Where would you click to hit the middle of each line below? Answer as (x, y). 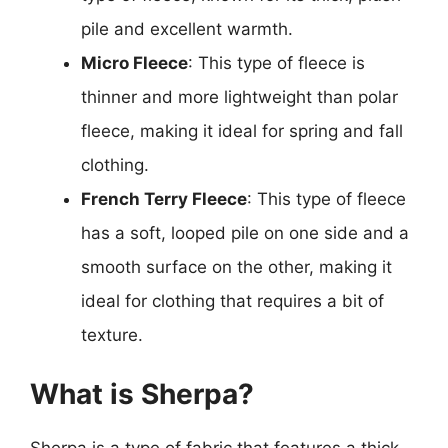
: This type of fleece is (276, 63)
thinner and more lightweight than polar (239, 97)
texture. (112, 335)
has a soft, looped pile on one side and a (245, 233)
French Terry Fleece (164, 199)
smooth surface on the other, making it (236, 267)
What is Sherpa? (142, 393)
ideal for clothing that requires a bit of (232, 301)
